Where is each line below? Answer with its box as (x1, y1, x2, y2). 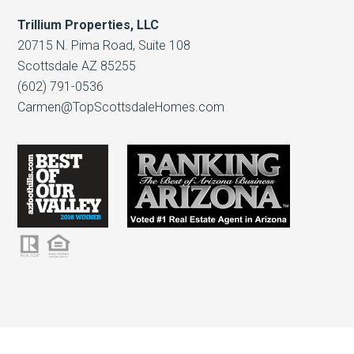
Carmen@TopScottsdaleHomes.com (17, 100, 225, 115)
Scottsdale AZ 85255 (17, 58, 137, 73)
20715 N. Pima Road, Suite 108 (17, 38, 191, 53)
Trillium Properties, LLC (17, 17, 160, 32)
